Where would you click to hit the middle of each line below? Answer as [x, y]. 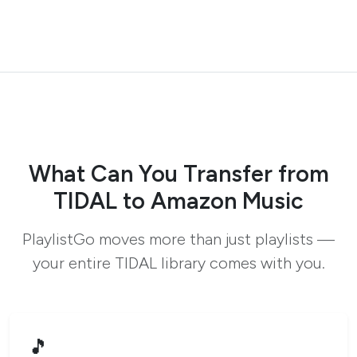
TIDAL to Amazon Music [178, 201]
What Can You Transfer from [178, 174]
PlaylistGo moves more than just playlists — [178, 239]
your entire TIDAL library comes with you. [178, 263]
